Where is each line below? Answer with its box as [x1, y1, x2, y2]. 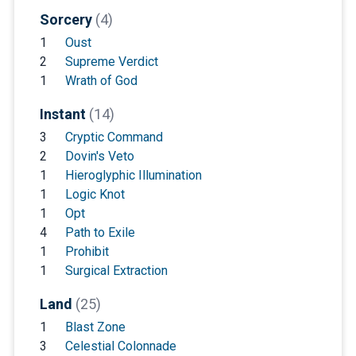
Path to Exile [64, 225, 135, 241]
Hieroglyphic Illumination [64, 168, 202, 184]
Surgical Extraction [64, 263, 168, 279]
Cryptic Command [64, 130, 163, 145]
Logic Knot [64, 187, 125, 203]
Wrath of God [64, 73, 137, 89]
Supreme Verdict [64, 54, 158, 70]
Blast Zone [64, 319, 126, 335]
